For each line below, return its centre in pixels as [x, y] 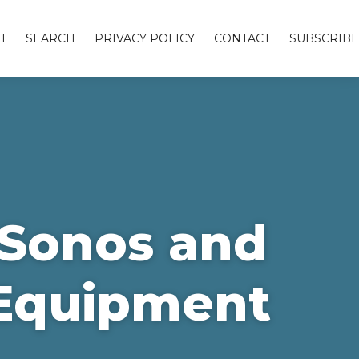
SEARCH [50, 38]
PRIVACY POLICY [145, 38]
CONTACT [242, 38]
